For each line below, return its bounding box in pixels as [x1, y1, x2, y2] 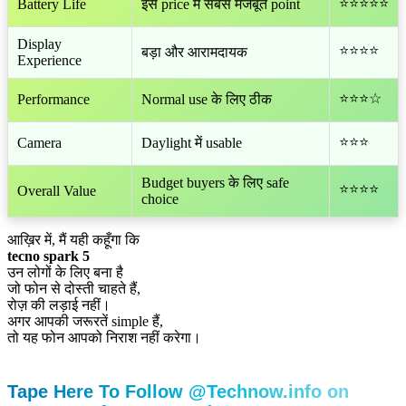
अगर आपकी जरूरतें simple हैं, [7, 314, 163, 330]
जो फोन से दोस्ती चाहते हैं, [7, 281, 140, 297]
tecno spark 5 [7, 248, 90, 265]
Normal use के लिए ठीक [141, 92, 272, 108]
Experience [17, 53, 82, 69]
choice [141, 191, 179, 208]
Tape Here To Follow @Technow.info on [7, 382, 349, 402]
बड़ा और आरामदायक [141, 44, 247, 61]
